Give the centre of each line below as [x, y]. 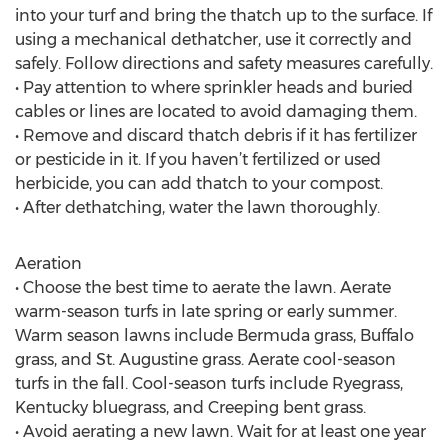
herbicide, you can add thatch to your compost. [199, 183]
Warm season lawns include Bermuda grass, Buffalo [214, 335]
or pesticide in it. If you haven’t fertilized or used [198, 159]
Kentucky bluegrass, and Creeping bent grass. [190, 407]
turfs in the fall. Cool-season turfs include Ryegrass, [209, 383]
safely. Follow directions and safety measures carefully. [224, 63]
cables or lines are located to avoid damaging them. [216, 111]
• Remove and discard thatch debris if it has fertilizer [216, 135]
